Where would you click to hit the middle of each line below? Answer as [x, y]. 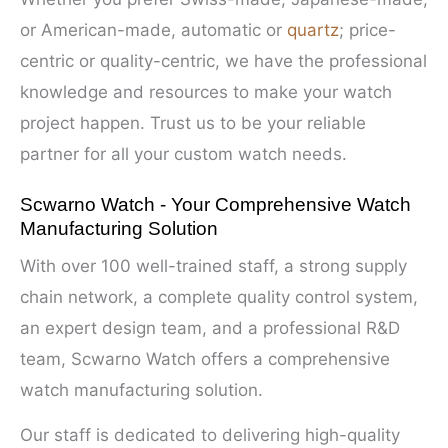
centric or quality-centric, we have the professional [223, 60]
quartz [313, 29]
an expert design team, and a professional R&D [210, 328]
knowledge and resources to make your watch [206, 91]
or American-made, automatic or [153, 29]
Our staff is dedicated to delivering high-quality [210, 434]
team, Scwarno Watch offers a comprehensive [205, 359]
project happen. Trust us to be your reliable [193, 122]
